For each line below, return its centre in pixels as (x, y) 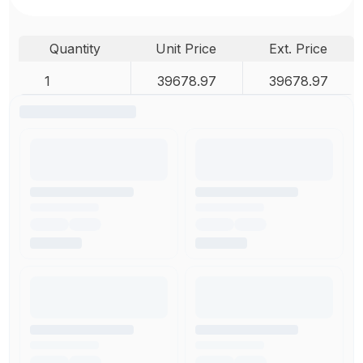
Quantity (75, 48)
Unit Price (186, 48)
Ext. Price (298, 48)
